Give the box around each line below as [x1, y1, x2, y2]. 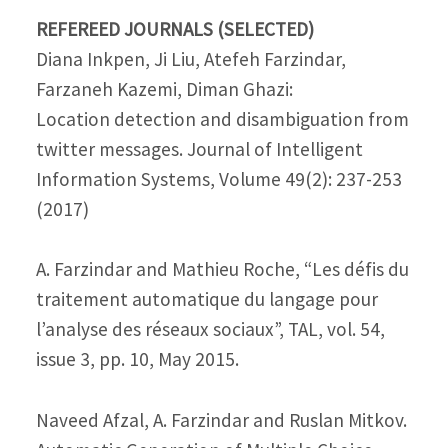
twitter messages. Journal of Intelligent [35, 136, 363, 161]
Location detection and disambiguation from [35, 106, 409, 131]
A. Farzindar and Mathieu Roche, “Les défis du [35, 257, 409, 282]
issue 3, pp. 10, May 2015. [35, 347, 239, 372]
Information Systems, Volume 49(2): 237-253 [35, 166, 402, 191]
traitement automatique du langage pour [35, 287, 378, 312]
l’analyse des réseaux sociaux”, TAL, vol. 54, [35, 317, 385, 342]
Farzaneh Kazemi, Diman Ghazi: [35, 76, 293, 101]
